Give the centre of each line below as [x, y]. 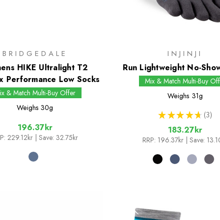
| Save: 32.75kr [56, 138]
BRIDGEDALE [35, 54]
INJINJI [185, 54]
